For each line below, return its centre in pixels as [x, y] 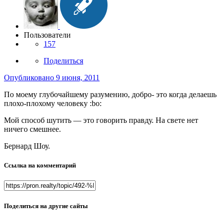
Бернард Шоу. [27, 146]
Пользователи [47, 35]
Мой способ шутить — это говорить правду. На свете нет [101, 120]
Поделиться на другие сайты [46, 206]
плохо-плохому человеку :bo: [53, 104]
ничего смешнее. [32, 129]
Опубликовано [30, 78]
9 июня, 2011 [78, 78]
